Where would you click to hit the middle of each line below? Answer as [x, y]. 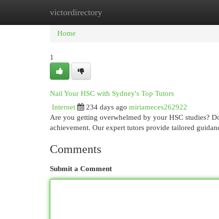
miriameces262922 [158, 107]
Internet [64, 107]
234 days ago [107, 107]
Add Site [179, 12]
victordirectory [76, 12]
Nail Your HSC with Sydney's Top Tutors [112, 93]
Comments [76, 149]
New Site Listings [124, 12]
